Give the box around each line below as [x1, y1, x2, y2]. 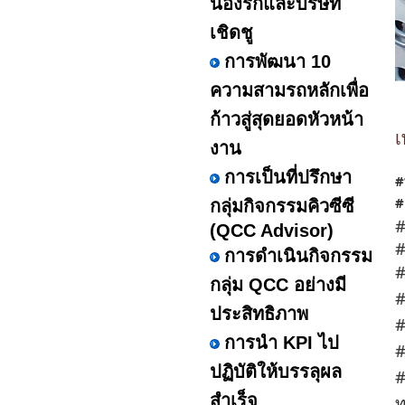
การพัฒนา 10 [224, 52, 331, 71]
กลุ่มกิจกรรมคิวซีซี [210, 196, 354, 216]
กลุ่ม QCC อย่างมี [210, 275, 346, 295]
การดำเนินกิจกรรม [224, 246, 372, 266]
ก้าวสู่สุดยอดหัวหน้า [210, 109, 363, 129]
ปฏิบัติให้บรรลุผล [210, 362, 342, 381]
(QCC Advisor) [210, 221, 334, 240]
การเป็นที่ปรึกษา [224, 167, 352, 187]
